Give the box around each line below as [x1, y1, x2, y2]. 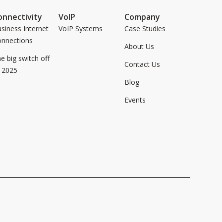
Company [124, 11, 161, 22]
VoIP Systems [58, 24, 103, 33]
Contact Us [124, 59, 161, 69]
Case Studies [124, 24, 166, 33]
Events [124, 95, 146, 105]
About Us [124, 42, 155, 51]
